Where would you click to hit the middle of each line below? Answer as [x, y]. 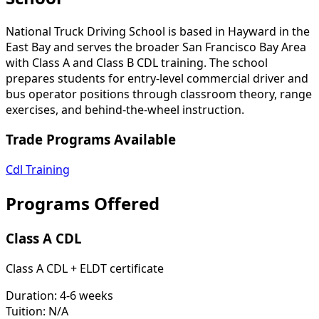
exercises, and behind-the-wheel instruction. [125, 109]
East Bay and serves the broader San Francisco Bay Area [156, 47]
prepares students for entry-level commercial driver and [157, 78]
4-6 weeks [87, 295]
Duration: [31, 295]
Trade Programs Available [91, 140]
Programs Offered [83, 204]
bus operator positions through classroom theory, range [159, 94]
